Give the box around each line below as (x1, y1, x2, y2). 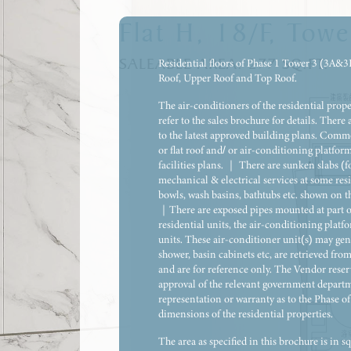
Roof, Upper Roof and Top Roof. (158, 69, 297, 85)
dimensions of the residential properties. (158, 305, 333, 321)
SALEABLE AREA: (119, 53, 248, 74)
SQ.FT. (277, 53, 329, 74)
